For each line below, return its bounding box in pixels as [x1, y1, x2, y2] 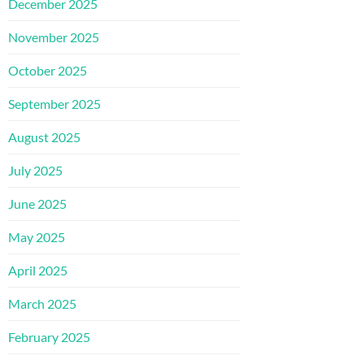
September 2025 [8, 95, 101, 111]
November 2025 [8, 28, 99, 45]
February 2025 [8, 328, 90, 344]
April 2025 [8, 262, 67, 278]
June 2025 [8, 195, 67, 211]
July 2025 [8, 162, 63, 178]
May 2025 [8, 228, 65, 245]
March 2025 [8, 295, 76, 311]
